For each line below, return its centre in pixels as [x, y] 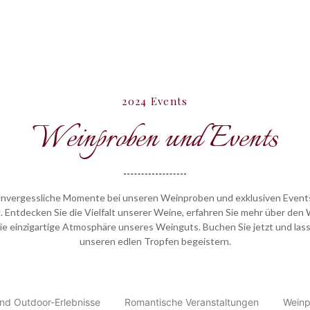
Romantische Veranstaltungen [191, 302]
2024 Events [155, 101]
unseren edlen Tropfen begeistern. [155, 241]
